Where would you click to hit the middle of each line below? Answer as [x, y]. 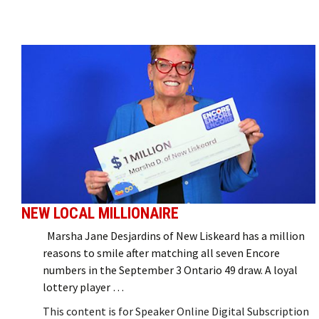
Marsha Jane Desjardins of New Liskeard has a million [174, 235]
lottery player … [83, 287]
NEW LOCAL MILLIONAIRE [100, 213]
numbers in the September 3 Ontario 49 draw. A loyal [170, 270]
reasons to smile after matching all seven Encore [161, 252]
